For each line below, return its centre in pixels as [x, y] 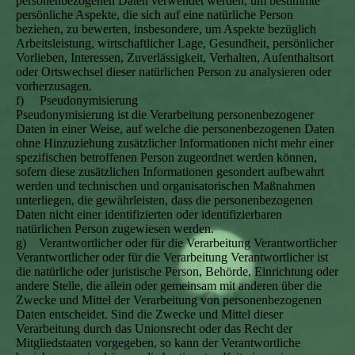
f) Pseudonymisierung [77, 100]
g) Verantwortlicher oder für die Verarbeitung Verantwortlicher [176, 243]
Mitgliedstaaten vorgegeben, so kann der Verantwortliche [158, 343]
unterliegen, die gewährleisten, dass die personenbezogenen [164, 200]
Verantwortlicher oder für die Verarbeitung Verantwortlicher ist [172, 257]
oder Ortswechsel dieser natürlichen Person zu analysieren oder [174, 72]
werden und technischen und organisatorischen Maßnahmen [166, 186]
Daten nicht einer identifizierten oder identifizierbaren [149, 214]
